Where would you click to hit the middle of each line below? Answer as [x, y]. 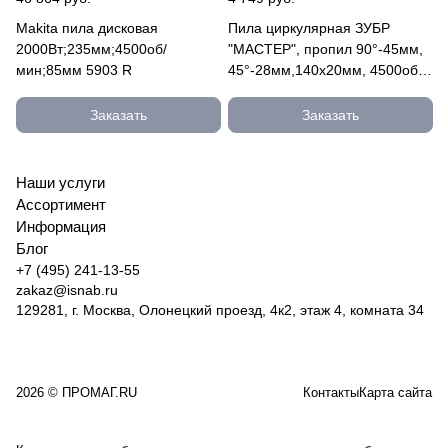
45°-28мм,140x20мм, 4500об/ [325, 69]
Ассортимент [61, 204]
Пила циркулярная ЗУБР [309, 27]
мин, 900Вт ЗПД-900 [294, 90]
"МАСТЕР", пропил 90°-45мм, [325, 48]
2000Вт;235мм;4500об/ [91, 48]
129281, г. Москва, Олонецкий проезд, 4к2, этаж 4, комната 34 [220, 310]
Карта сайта [395, 392]
